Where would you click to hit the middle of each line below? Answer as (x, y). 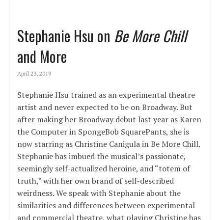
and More (42, 56)
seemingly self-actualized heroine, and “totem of (103, 168)
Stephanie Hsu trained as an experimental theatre (106, 95)
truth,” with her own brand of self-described (95, 180)
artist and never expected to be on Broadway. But (105, 107)
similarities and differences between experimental (106, 205)
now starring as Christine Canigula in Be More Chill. (108, 144)
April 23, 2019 (34, 73)
